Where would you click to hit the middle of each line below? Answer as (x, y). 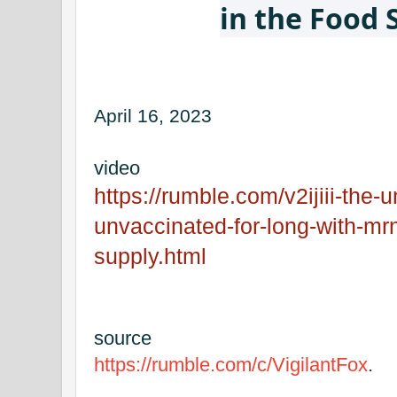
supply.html (150, 257)
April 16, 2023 (153, 116)
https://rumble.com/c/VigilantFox (231, 365)
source (123, 339)
